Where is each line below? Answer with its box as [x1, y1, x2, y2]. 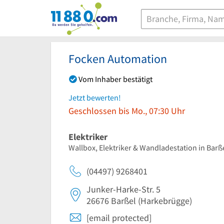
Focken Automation [68, 51, 167, 66]
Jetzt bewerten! [68, 92, 121, 102]
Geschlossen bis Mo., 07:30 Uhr [68, 104, 185, 116]
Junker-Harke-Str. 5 [86, 183, 160, 195]
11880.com [50, 8, 91, 20]
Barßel [111, 194, 136, 206]
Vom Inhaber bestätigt [78, 74, 152, 84]
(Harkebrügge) [136, 194, 192, 206]
